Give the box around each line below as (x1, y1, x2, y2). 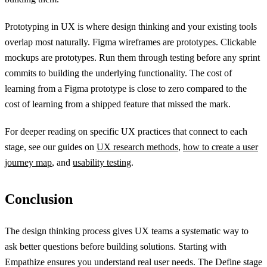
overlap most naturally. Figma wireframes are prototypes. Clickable (5, 37, 256, 47)
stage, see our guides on (5, 142, 97, 152)
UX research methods (97, 142, 178, 152)
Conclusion (5, 191, 73, 207)
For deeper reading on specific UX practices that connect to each (5, 126, 247, 136)
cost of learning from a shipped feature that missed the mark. (5, 99, 231, 109)
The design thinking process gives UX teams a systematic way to (5, 226, 249, 236)
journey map (5, 157, 52, 167)
